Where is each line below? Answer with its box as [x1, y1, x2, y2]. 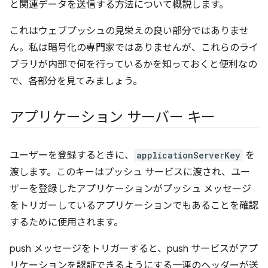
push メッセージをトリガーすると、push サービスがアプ [10, 243, 258, 255]
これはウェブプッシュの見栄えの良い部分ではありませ [10, 25, 249, 38]
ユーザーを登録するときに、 [10, 150, 134, 162]
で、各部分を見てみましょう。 [10, 75, 142, 88]
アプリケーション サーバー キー [10, 108, 216, 127]
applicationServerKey [136, 150, 240, 162]
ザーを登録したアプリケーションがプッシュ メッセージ [10, 183, 251, 196]
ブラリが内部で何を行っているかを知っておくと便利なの [10, 59, 257, 71]
